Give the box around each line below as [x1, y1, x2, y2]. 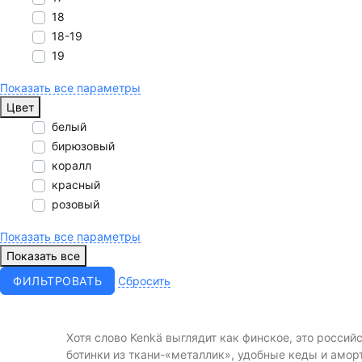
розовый [52, 197, 99, 212]
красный [52, 178, 100, 192]
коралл [52, 158, 91, 173]
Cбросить [118, 273, 171, 288]
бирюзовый [52, 139, 115, 154]
